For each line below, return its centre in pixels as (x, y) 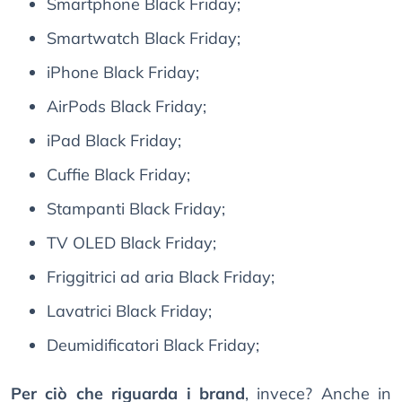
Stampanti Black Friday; (136, 209)
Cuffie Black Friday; (118, 175)
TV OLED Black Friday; (131, 243)
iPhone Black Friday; (123, 73)
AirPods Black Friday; (127, 107)
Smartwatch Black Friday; (144, 39)
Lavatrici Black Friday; (129, 311)
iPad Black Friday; (114, 141)
